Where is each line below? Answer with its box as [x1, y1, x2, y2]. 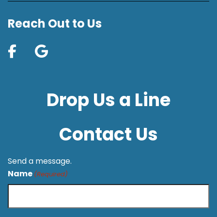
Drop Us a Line [46, 87, 170, 112]
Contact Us [59, 122, 158, 147]
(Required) [34, 169, 68, 179]
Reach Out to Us [8, 15, 102, 32]
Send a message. [8, 155, 72, 167]
